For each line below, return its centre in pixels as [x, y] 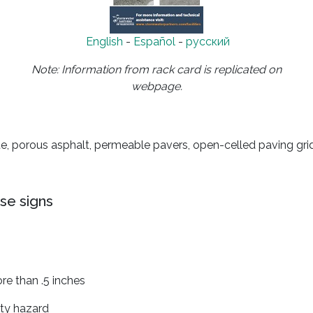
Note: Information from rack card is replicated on [156, 70]
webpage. [156, 86]
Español [154, 42]
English [104, 42]
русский [208, 42]
